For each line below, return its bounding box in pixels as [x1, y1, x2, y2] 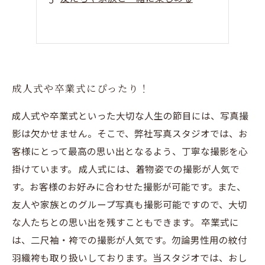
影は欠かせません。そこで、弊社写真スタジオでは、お [12, 127, 248, 140]
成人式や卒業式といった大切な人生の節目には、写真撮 [12, 109, 248, 122]
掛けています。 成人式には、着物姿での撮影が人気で [12, 162, 240, 175]
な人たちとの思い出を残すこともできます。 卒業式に [12, 215, 239, 228]
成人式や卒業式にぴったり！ [12, 81, 150, 95]
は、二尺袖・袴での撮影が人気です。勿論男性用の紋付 [12, 233, 247, 246]
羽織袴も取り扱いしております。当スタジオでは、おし [12, 251, 247, 264]
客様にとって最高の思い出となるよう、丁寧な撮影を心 [12, 144, 248, 157]
